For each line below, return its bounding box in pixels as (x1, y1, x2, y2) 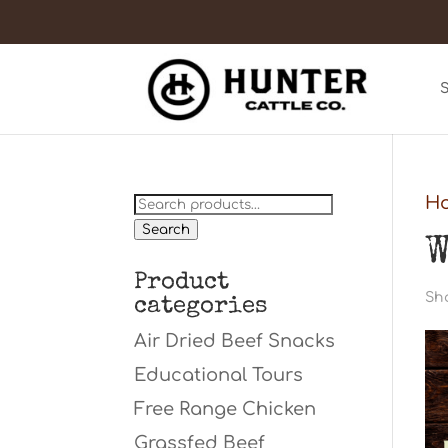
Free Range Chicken (134, 399, 317, 419)
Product (134, 271, 230, 295)
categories (134, 295, 268, 319)
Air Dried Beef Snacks (134, 331, 336, 351)
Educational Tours (134, 365, 304, 385)
